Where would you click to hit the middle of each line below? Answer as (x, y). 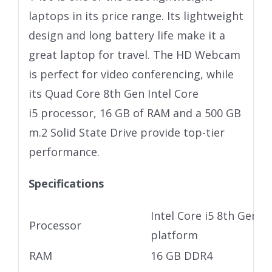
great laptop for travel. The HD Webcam (134, 54)
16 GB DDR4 (181, 255)
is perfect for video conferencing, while (131, 74)
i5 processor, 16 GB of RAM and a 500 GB (134, 113)
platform (174, 235)
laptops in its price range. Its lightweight (136, 15)
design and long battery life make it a (127, 35)
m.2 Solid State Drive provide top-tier (126, 132)
